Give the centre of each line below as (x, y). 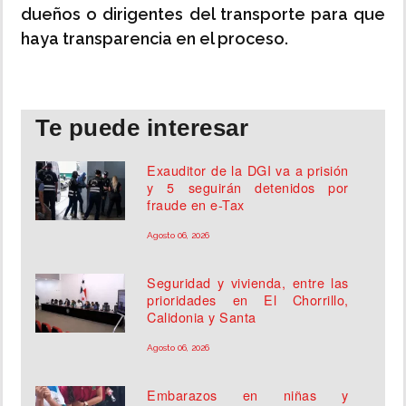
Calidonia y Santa (202, 317)
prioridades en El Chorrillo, (248, 300)
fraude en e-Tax (196, 205)
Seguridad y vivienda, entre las (248, 283)
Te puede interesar (142, 128)
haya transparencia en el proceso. (155, 39)
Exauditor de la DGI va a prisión (248, 170)
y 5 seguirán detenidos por (248, 188)
